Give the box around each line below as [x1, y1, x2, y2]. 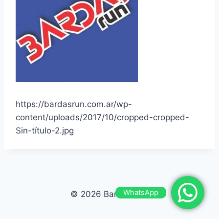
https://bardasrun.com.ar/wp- [16, 99, 132, 109]
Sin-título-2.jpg [16, 126, 74, 136]
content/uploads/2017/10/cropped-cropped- [16, 112, 189, 123]
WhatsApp [123, 188, 158, 197]
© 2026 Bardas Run [70, 189, 149, 199]
